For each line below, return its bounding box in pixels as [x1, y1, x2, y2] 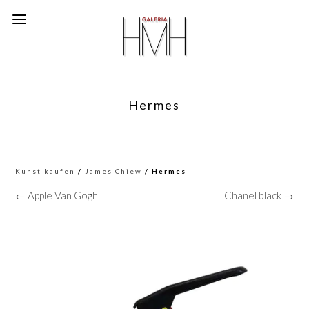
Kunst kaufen [15, 167, 76, 175]
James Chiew [85, 167, 143, 175]
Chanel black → [223, 189, 294, 201]
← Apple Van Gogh [15, 189, 99, 201]
